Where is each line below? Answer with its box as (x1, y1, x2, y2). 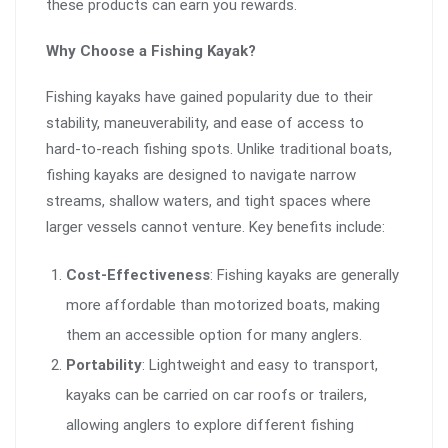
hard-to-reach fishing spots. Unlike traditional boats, (46, 140, 392, 159)
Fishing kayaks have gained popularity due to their (46, 88, 373, 107)
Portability (66, 356, 142, 375)
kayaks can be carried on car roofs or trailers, (66, 386, 367, 405)
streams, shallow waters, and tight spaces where (46, 192, 371, 211)
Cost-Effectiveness (66, 266, 210, 285)
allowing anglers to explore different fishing (66, 416, 354, 435)
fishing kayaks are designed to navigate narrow (46, 166, 356, 185)
